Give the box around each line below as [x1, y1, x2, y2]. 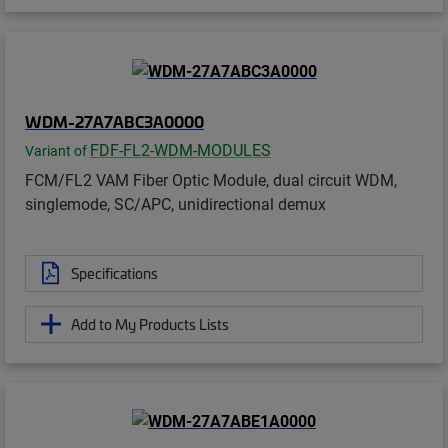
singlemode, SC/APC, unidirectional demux [25, 192, 326, 214]
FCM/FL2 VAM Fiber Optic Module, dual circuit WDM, [25, 168, 397, 190]
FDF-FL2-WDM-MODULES [90, 138, 271, 160]
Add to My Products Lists [71, 313, 229, 334]
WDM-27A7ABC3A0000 [25, 109, 204, 132]
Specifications [71, 262, 158, 283]
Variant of [25, 141, 90, 160]
